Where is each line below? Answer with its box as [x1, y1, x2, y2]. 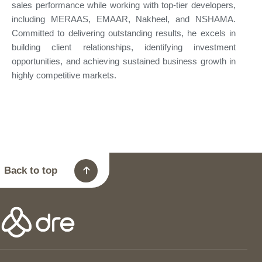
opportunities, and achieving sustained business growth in [12, 56, 236, 67]
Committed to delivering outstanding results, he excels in [12, 28, 236, 39]
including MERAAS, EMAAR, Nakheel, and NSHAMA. [12, 14, 236, 25]
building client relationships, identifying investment [12, 42, 236, 53]
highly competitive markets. [12, 70, 116, 81]
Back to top [4, 165, 57, 176]
